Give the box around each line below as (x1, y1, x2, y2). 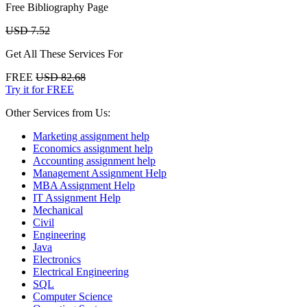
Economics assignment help (33, 142, 153, 154)
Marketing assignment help (33, 130, 149, 142)
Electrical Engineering (33, 265, 129, 278)
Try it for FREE (5, 83, 74, 95)
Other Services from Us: (5, 106, 110, 119)
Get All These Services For (5, 47, 123, 60)
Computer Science (33, 290, 112, 302)
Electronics (33, 253, 81, 265)
